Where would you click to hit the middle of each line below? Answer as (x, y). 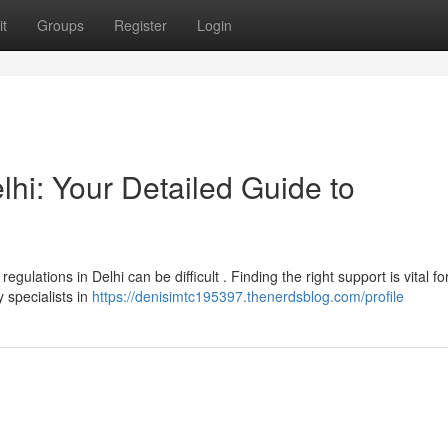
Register (140, 25)
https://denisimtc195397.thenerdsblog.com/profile (248, 296)
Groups (60, 25)
